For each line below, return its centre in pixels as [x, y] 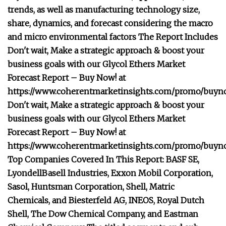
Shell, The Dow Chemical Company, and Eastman [103, 214]
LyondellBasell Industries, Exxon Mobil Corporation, [110, 173]
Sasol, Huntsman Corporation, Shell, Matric [91, 187]
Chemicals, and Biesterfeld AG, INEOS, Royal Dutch [106, 200]
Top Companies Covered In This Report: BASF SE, [103, 159]
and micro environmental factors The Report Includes [113, 37]
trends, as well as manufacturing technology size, [104, 10]
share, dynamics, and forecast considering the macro [110, 23]
